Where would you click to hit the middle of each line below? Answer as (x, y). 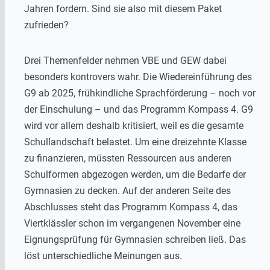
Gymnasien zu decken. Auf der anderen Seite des (127, 191)
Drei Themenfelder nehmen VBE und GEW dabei (125, 61)
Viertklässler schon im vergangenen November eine (132, 224)
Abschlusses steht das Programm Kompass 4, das (131, 207)
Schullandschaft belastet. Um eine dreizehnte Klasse (135, 142)
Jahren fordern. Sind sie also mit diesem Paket (123, 9)
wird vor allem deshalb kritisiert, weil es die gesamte (134, 126)
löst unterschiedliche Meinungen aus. (103, 256)
